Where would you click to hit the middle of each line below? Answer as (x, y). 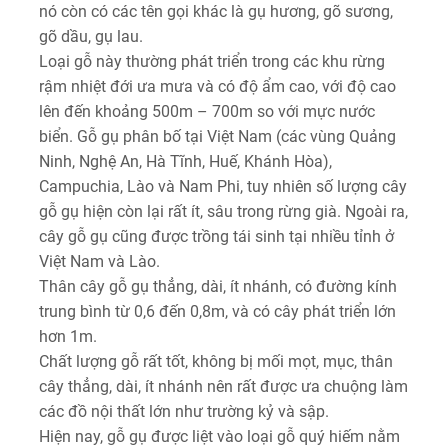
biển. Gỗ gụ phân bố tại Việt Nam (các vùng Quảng (217, 136)
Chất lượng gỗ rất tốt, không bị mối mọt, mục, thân (216, 361)
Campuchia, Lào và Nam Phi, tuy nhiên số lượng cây (223, 186)
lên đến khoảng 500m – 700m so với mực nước (207, 111)
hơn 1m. (68, 336)
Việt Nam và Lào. (99, 261)
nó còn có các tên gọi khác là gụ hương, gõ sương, (216, 11)
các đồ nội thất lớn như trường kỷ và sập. (184, 411)
